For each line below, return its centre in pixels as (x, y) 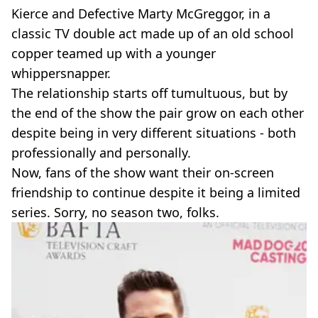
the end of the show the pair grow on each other (158, 113)
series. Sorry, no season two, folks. (115, 212)
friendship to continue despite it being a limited (156, 192)
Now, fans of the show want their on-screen (143, 172)
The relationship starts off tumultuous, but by (149, 93)
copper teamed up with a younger (114, 53)
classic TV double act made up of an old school (153, 33)
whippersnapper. (61, 73)
